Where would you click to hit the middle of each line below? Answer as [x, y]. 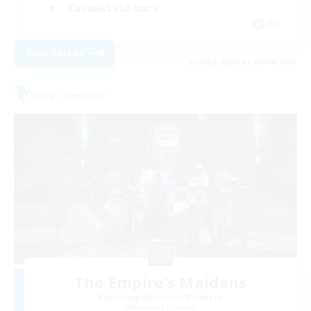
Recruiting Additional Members [160, 297]
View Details [55, 53]
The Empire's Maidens [160, 281]
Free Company [70, 95]
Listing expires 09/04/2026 [243, 62]
